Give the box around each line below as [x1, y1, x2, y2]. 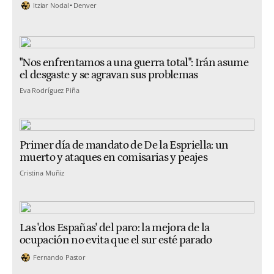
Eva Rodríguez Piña [20, 85, 80, 95]
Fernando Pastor [33, 253, 86, 262]
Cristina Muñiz [20, 168, 65, 177]
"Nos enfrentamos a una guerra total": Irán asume [20, 56, 249, 70]
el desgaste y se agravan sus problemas [20, 68, 198, 82]
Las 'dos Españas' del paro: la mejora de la [20, 221, 210, 235]
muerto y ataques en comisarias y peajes [20, 151, 208, 165]
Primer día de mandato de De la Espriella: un [20, 139, 229, 152]
